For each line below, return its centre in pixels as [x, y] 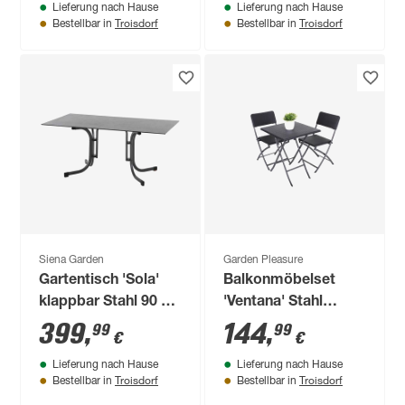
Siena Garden [72, 260]
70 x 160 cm [80, 324]
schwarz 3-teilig [278, 324]
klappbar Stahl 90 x [104, 302]
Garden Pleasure [264, 260]
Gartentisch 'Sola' [99, 281]
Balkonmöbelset [280, 281]
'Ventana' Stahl [273, 302]
